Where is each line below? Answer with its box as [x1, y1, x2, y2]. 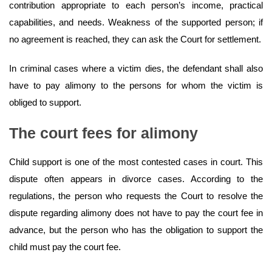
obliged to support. [9, 97, 81, 108]
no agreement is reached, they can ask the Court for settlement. [9, 34, 261, 45]
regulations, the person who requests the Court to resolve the [9, 191, 263, 202]
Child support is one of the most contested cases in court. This [9, 157, 263, 168]
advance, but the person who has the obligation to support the [9, 225, 263, 236]
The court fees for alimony [9, 124, 198, 142]
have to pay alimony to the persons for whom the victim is [9, 80, 263, 91]
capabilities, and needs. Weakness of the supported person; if [9, 17, 263, 28]
